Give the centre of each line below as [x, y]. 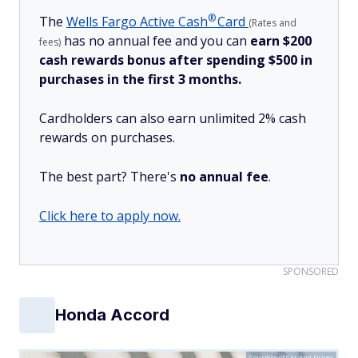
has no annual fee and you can [155, 40]
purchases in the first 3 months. [140, 79]
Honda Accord [112, 315]
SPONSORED [311, 271]
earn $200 [281, 40]
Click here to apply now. [110, 215]
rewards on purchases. [107, 137]
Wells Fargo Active [122, 21]
